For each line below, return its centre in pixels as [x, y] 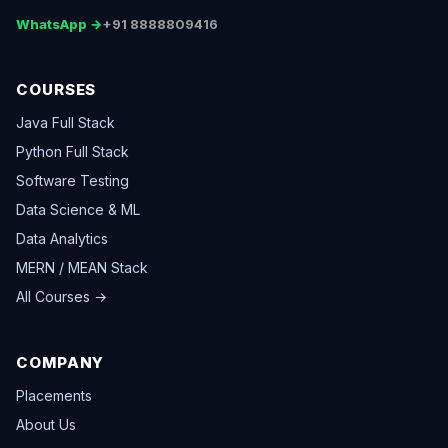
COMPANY [60, 363]
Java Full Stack [65, 123]
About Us [46, 425]
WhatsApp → [59, 24]
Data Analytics [62, 239]
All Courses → [61, 297]
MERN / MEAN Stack [82, 268]
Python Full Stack [72, 152]
